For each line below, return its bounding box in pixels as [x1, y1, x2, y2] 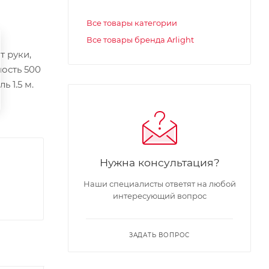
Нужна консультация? [99, 156, 220, 169]
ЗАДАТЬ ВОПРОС [128, 231, 190, 239]
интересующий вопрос [112, 190, 207, 201]
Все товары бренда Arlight [86, 34, 194, 44]
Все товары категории [86, 17, 177, 28]
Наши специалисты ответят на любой [83, 178, 236, 189]
